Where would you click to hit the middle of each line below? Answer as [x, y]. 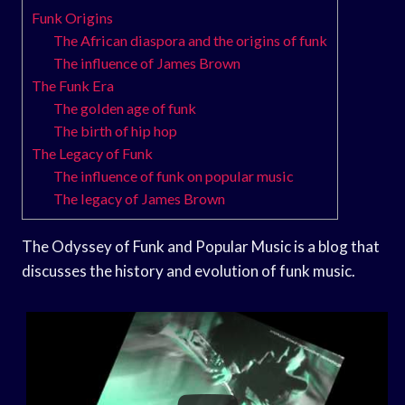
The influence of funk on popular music [174, 175]
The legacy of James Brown [140, 198]
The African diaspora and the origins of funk [191, 40]
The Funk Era [73, 85]
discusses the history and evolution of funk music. [188, 270]
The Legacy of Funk [92, 153]
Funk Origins [72, 17]
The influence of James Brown [147, 62]
